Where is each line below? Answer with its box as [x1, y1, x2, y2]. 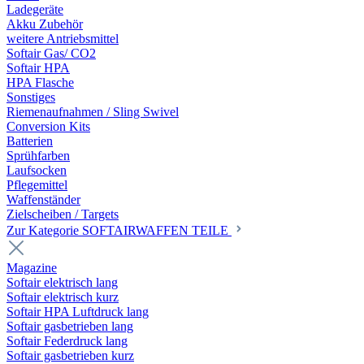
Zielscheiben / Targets [6, 207, 119, 221]
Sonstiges [6, 90, 55, 104]
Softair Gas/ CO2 [6, 46, 96, 60]
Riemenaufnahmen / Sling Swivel [6, 105, 179, 119]
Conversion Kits [6, 119, 90, 133]
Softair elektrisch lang [6, 275, 118, 289]
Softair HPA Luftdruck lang [6, 305, 149, 318]
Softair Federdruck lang [6, 334, 128, 348]
